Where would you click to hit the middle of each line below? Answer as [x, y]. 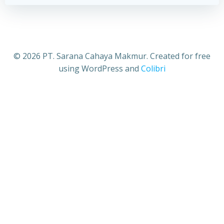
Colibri [153, 69]
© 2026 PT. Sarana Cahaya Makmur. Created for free [112, 56]
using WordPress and [100, 69]
